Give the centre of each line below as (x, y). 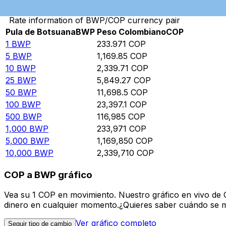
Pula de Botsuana (41, 32)
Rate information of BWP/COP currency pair (95, 20)
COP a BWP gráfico (48, 175)
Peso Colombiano (131, 32)
